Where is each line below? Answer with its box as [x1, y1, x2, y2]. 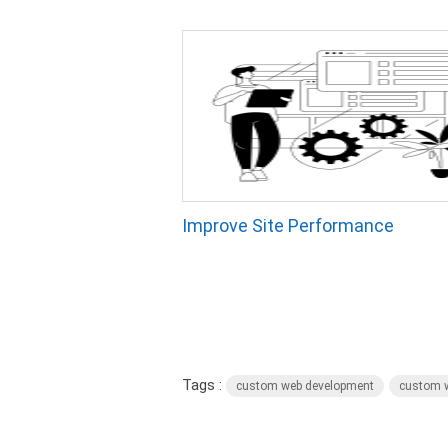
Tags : [182, 376, 226, 394]
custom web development [236, 379, 374, 393]
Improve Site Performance [182, 215, 394, 236]
